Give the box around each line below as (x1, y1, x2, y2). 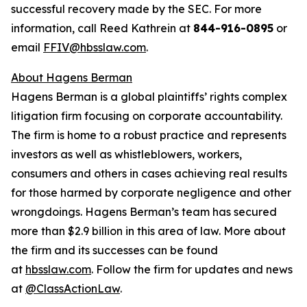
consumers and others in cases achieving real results (11, 167, 287, 180)
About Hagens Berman (11, 71, 132, 84)
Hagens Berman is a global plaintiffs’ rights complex (11, 90, 287, 103)
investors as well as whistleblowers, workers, (11, 147, 242, 161)
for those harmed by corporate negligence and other (11, 186, 291, 199)
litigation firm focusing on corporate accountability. (11, 109, 282, 123)
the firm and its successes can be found (11, 243, 218, 257)
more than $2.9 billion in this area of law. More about (11, 224, 286, 238)
